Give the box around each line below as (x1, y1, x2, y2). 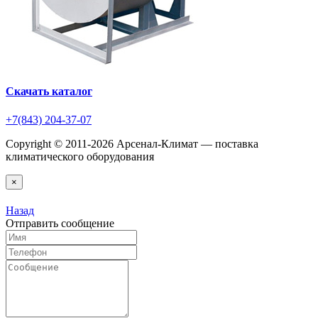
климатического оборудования (6, 150, 154, 163)
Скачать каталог (6, 85, 92, 98)
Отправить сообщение (6, 216, 114, 229)
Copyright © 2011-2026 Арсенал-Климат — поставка (6, 137, 258, 150)
